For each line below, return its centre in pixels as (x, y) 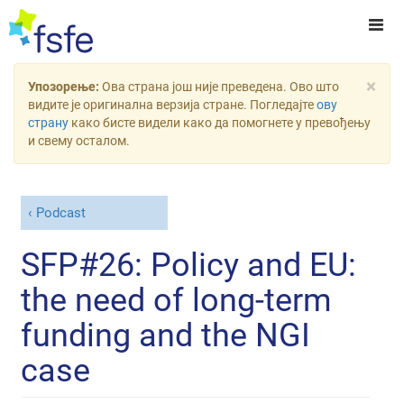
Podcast (60, 213)
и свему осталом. (79, 141)
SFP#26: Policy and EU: (189, 265)
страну (48, 123)
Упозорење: (65, 87)
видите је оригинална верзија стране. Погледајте (172, 105)
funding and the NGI (166, 335)
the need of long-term (177, 300)
